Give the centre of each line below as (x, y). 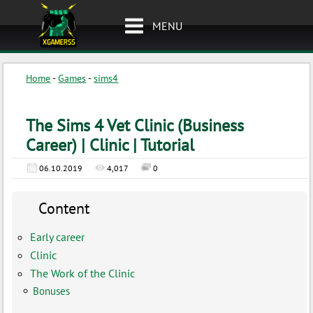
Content (64, 208)
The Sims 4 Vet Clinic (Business (135, 125)
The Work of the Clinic (83, 273)
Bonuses (52, 291)
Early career (58, 237)
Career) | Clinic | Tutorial (110, 145)
